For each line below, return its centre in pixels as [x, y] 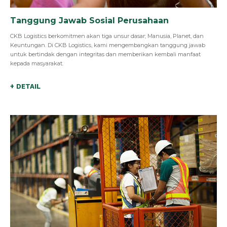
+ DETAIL [25, 86]
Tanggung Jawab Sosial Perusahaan [89, 20]
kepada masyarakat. [37, 63]
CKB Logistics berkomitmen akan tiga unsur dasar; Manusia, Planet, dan [107, 36]
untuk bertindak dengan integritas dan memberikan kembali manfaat [105, 54]
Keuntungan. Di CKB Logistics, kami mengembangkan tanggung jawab [108, 45]
